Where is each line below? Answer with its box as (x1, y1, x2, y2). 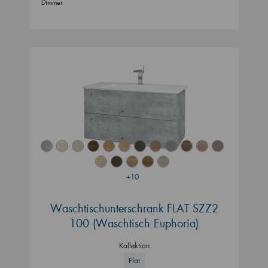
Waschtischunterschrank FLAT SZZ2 (50, 200, 218, 215)
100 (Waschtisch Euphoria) (69, 215, 199, 230)
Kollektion (118, 240, 150, 250)
